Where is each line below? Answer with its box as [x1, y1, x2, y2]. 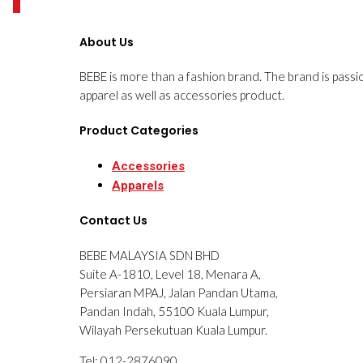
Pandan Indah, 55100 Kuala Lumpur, [79, 303, 269, 318]
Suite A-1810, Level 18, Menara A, [79, 266, 261, 281]
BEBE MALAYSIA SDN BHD [79, 247, 220, 263]
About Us [79, 33, 134, 50]
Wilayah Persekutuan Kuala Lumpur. [79, 322, 267, 337]
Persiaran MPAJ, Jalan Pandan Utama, [79, 284, 278, 300]
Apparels [112, 177, 164, 193]
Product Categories [79, 122, 199, 139]
